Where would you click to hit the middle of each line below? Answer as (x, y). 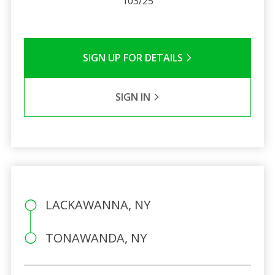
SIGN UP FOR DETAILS (134, 57)
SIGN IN (134, 97)
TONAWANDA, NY (96, 238)
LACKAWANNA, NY (98, 204)
